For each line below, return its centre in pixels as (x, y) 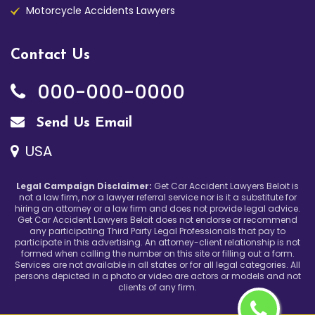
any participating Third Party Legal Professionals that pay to (157, 231)
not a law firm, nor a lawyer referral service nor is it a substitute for (157, 198)
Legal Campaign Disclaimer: (84, 186)
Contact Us (50, 56)
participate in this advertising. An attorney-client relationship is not (157, 243)
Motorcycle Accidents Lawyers (101, 11)
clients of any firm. (157, 288)
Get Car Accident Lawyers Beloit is (225, 186)
